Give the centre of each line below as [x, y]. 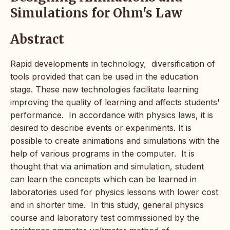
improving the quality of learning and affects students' [115, 102]
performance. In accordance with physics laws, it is [112, 115]
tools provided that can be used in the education [104, 76]
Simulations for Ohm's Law [96, 13]
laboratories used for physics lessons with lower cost [114, 192]
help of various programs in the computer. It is [102, 153]
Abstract [37, 39]
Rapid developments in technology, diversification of [113, 63]
